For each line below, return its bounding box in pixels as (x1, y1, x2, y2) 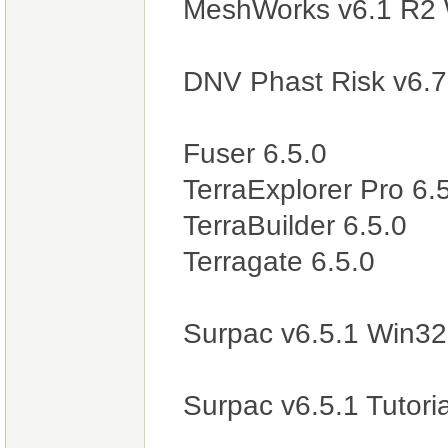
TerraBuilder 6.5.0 (175, 209, 407, 241)
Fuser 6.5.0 (175, 137, 327, 169)
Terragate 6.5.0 (175, 245, 375, 277)
